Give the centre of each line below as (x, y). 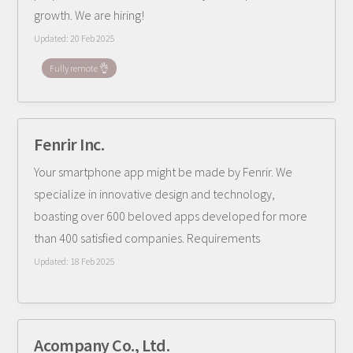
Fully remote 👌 (80, 68)
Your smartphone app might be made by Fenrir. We (163, 172)
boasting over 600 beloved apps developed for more (171, 216)
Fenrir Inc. (69, 144)
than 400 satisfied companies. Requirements (147, 238)
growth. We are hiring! (89, 15)
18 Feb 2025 (93, 261)
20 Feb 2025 (93, 38)
